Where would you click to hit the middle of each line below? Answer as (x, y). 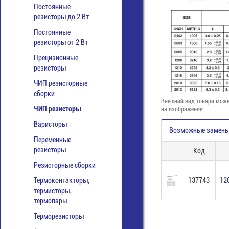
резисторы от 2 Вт (61, 42)
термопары (51, 201)
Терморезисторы (59, 216)
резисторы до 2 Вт (61, 17)
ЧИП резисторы (57, 109)
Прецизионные (56, 58)
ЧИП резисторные (61, 83)
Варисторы (50, 124)
